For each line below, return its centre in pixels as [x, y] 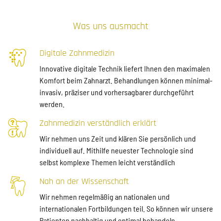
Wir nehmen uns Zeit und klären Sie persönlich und [118, 138]
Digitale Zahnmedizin [77, 53]
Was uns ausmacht [110, 26]
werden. [52, 104]
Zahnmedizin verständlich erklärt [98, 123]
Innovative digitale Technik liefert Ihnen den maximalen [125, 68]
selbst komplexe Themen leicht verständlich [107, 162]
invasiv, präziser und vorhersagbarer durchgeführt [117, 92]
